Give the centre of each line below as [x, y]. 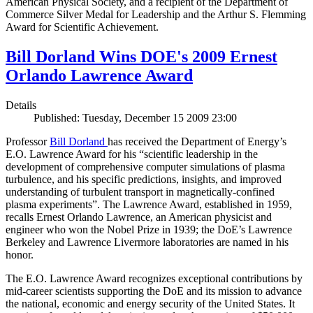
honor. [20, 254]
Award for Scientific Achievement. [82, 27]
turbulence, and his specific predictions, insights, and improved [144, 179]
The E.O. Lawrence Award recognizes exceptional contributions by [154, 278]
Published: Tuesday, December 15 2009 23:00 [135, 117]
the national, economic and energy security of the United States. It [150, 303]
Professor [28, 141]
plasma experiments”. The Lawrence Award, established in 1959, [149, 204]
